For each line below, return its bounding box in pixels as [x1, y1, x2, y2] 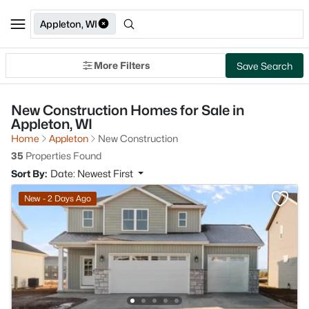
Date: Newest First [50, 168, 135, 179]
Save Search [237, 59, 292, 72]
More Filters [94, 59, 150, 71]
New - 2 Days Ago [24, 193, 91, 203]
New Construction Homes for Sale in [11, 102, 244, 119]
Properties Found [23, 150, 101, 161]
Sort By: [11, 168, 47, 179]
